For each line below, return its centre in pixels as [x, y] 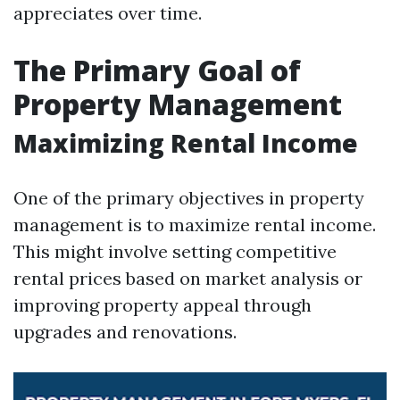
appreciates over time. [108, 13]
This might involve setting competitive [175, 251]
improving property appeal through [162, 305]
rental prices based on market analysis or [188, 278]
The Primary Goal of [157, 70]
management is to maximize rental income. [195, 225]
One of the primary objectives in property [189, 198]
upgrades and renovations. [125, 332]
